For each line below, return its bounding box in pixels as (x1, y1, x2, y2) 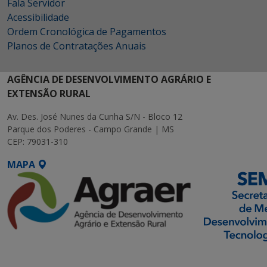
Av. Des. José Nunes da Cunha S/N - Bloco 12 (7, 111, 182, 122)
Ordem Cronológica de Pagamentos (7, 25, 166, 38)
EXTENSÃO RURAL (7, 87, 91, 100)
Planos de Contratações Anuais (7, 39, 146, 52)
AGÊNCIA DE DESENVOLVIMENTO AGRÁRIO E (7, 73, 211, 86)
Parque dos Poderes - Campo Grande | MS (7, 123, 174, 135)
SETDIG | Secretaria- (7, 250, 104, 263)
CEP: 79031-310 (7, 136, 68, 147)
